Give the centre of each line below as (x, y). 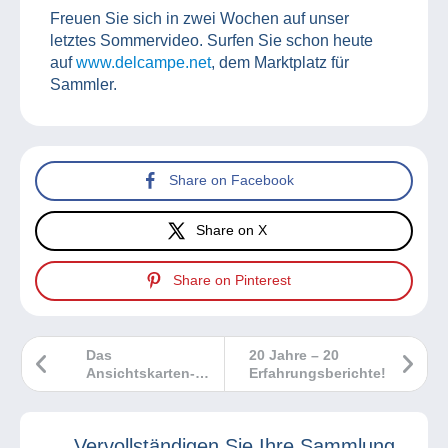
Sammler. (83, 84)
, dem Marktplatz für (280, 62)
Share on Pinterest (231, 280)
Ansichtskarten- (140, 372)
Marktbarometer (139, 390)
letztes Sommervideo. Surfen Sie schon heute (211, 40)
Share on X (231, 230)
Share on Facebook (231, 180)
